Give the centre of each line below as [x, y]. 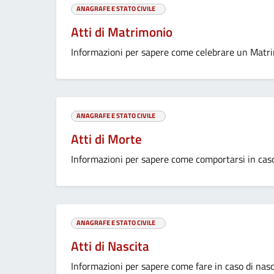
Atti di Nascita [110, 246]
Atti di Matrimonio [122, 32]
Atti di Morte [106, 139]
